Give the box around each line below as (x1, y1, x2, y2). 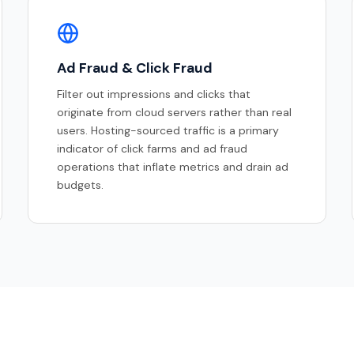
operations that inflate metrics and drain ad (56, 160, 288, 175)
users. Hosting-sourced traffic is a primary (56, 123, 279, 138)
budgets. (56, 178, 104, 193)
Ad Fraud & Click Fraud (56, 59, 213, 77)
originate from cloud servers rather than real (56, 105, 292, 120)
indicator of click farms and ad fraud (56, 141, 247, 156)
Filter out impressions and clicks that (56, 87, 250, 102)
